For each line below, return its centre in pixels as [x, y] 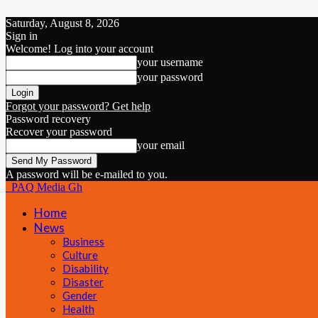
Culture [80, 255]
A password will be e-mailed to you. [87, 174]
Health [78, 309]
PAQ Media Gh [47, 187]
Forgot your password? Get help [78, 106]
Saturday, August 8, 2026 [62, 23]
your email [161, 145]
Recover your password [59, 132]
